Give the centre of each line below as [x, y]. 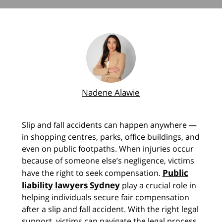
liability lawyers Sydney [71, 185]
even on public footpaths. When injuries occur [108, 149]
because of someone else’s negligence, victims [108, 161]
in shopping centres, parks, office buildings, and [111, 137]
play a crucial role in [158, 185]
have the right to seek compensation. [92, 173]
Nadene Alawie [111, 92]
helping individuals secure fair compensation [105, 197]
